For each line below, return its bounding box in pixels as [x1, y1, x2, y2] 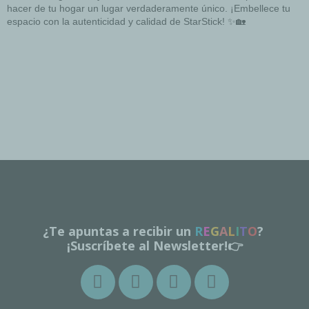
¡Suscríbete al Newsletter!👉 [66, 237, 243, 254]
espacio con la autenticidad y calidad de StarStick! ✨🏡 [7, 16, 246, 28]
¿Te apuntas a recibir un [42, 222, 191, 239]
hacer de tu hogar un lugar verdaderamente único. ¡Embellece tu [7, 3, 290, 14]
